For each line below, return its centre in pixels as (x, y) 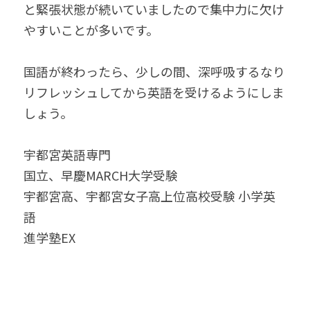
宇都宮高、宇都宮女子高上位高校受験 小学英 (149, 196)
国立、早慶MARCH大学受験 (101, 175)
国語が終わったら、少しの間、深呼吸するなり (154, 71)
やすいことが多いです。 (91, 30)
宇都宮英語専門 (67, 154)
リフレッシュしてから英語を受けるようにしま (154, 92)
